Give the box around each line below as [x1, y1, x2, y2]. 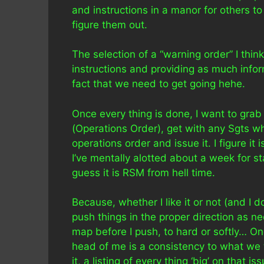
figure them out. [72, 18, 147, 31]
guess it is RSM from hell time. [72, 166, 215, 179]
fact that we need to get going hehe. [72, 78, 245, 90]
